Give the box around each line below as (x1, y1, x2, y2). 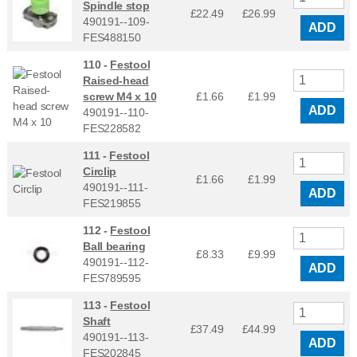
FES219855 (83, 196, 141, 210)
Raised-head (83, 73, 149, 87)
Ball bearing (83, 239, 146, 253)
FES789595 (83, 271, 141, 284)
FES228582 (83, 121, 141, 135)
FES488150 (83, 30, 141, 44)
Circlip (83, 164, 117, 178)
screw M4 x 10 (83, 89, 157, 103)
